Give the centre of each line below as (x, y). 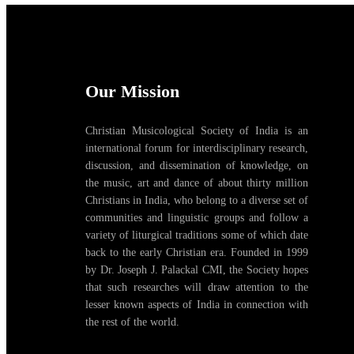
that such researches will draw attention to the (197, 287)
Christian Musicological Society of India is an (197, 130)
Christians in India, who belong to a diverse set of (197, 200)
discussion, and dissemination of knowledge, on (197, 165)
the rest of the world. (132, 322)
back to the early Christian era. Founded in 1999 (197, 252)
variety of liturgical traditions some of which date (197, 235)
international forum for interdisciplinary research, (197, 148)
